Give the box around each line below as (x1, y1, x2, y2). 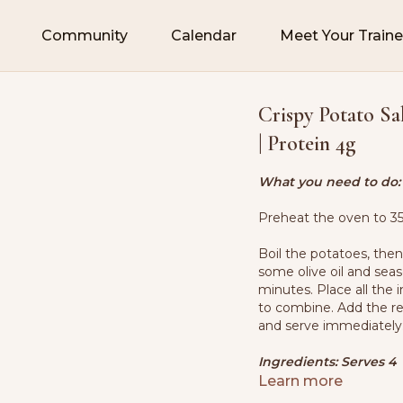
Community (40, 27, 128, 44)
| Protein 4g (258, 130, 357, 157)
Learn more (258, 372, 344, 390)
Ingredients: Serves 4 (258, 354, 398, 370)
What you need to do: (258, 174, 401, 190)
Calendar (170, 27, 237, 44)
